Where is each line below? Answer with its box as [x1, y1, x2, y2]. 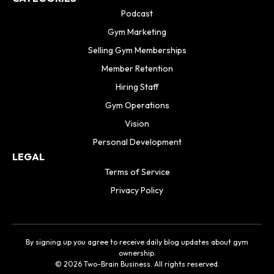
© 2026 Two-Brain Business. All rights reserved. [54, 259, 220, 269]
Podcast [121, 8, 153, 20]
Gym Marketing [108, 26, 166, 38]
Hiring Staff [115, 81, 159, 93]
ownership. [118, 248, 156, 258]
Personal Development [92, 136, 182, 148]
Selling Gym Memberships [87, 45, 187, 56]
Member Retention [101, 63, 173, 75]
